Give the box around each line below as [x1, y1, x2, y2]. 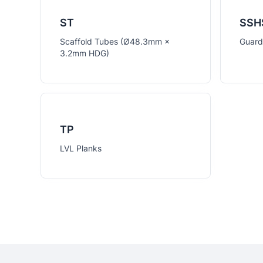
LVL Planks [60, 143, 102, 153]
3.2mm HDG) [60, 48, 109, 58]
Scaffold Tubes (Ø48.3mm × [60, 36, 170, 46]
